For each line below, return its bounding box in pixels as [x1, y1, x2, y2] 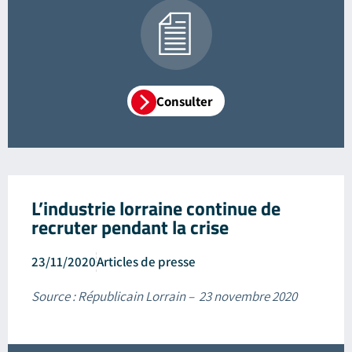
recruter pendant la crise [31, 212, 229, 241]
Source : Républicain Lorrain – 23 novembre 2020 [31, 287, 297, 305]
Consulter [156, 92, 213, 110]
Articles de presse [97, 252, 196, 270]
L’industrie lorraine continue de [31, 193, 280, 222]
